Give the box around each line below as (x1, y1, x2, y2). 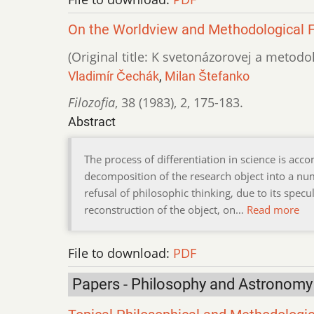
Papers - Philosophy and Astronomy (72, 275, 313, 294)
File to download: (68, 245, 173, 262)
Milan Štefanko (165, 69, 250, 84)
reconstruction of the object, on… (84, 203, 247, 217)
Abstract (68, 114, 116, 130)
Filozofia (68, 94, 115, 111)
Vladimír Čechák (68, 69, 159, 84)
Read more (247, 203, 299, 217)
